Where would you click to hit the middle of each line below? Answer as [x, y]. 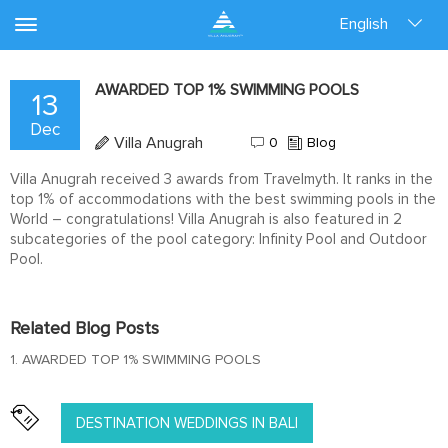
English [363, 23]
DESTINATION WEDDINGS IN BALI [187, 423]
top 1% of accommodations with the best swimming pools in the [223, 199]
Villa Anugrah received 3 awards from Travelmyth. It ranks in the [221, 179]
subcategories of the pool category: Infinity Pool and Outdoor [218, 239]
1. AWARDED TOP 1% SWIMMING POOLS [135, 360]
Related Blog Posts [84, 329]
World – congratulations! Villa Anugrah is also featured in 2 [206, 219]
